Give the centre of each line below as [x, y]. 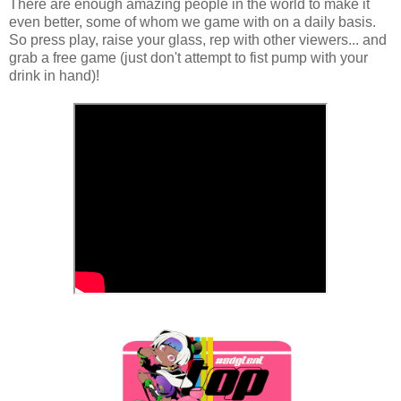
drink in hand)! [54, 75]
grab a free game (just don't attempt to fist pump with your [188, 57]
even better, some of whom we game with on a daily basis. [192, 21]
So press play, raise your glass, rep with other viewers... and [198, 39]
